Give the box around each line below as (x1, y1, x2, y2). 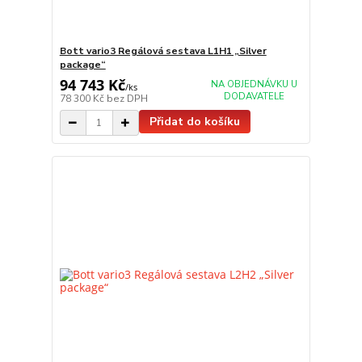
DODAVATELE (223, 90, 284, 103)
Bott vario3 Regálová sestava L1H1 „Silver (59, 44, 267, 57)
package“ (59, 57, 106, 71)
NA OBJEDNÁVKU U (210, 78, 297, 91)
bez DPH (106, 92, 148, 105)
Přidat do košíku (149, 114, 240, 129)
